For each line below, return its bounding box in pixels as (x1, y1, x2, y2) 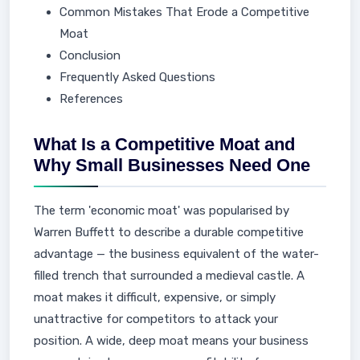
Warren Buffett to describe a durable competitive (34, 225, 304, 239)
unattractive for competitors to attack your (34, 312, 278, 326)
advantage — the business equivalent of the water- (34, 247, 319, 261)
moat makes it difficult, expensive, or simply (34, 290, 276, 305)
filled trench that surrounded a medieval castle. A (34, 268, 305, 283)
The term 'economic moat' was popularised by (34, 203, 289, 218)
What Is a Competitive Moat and (34, 134, 295, 154)
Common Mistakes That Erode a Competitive (59, 5, 309, 19)
